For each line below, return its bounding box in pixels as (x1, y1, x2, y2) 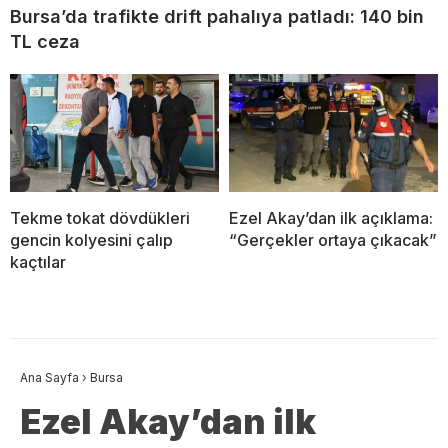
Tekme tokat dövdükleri (10, 207, 190, 228)
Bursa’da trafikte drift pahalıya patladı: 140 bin (10, 6, 424, 28)
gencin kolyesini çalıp (10, 229, 173, 250)
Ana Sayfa (20, 369, 79, 385)
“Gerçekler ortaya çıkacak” (229, 229, 437, 250)
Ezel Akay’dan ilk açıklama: (229, 207, 433, 228)
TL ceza (10, 31, 80, 53)
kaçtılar (10, 251, 66, 272)
